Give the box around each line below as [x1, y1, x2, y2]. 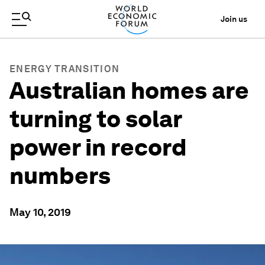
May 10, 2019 [9, 206, 71, 218]
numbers [9, 161, 111, 190]
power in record [9, 133, 187, 161]
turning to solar [9, 105, 182, 133]
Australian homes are [9, 76, 249, 105]
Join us [221, 14, 247, 24]
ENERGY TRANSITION [9, 63, 120, 75]
